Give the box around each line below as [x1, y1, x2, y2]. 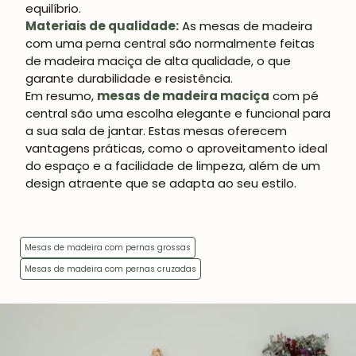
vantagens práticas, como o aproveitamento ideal [25, 140, 327, 157]
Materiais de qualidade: [25, 17, 179, 35]
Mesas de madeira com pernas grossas [25, 242, 191, 254]
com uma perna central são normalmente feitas [25, 35, 315, 52]
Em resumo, [25, 87, 97, 105]
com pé [269, 87, 319, 105]
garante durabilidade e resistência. [25, 70, 233, 87]
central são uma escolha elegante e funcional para [25, 105, 331, 122]
